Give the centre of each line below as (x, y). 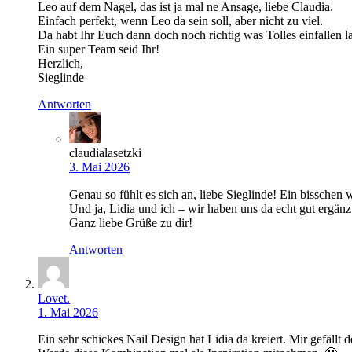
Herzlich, (60, 64)
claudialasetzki (105, 153)
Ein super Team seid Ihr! (99, 49)
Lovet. (54, 299)
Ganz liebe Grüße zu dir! (131, 223)
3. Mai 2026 (99, 167)
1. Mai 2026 (68, 313)
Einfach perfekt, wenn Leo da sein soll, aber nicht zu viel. (180, 21)
